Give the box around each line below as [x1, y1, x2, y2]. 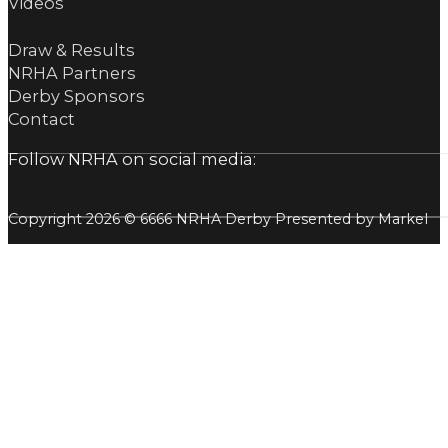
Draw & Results [8, 40, 135, 61]
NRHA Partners [8, 63, 136, 84]
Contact [8, 109, 75, 130]
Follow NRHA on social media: [8, 148, 256, 169]
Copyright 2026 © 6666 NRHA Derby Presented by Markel [8, 210, 428, 229]
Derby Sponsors [8, 86, 145, 107]
